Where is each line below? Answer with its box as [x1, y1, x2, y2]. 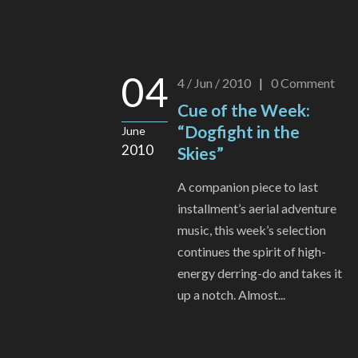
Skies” [177, 143, 224, 164]
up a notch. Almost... [177, 287, 285, 303]
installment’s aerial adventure [177, 201, 336, 217]
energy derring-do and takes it [177, 265, 342, 281]
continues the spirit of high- [177, 244, 326, 260]
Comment [280, 75, 335, 91]
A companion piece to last [177, 179, 318, 195]
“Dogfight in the [177, 121, 300, 142]
